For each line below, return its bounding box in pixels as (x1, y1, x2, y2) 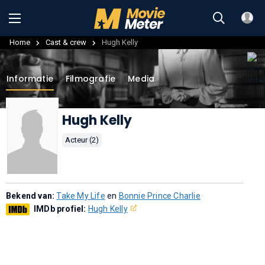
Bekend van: (6, 191, 57, 201)
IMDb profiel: (34, 204, 88, 214)
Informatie (7, 72, 53, 85)
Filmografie (66, 72, 116, 85)
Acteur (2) (65, 135, 99, 144)
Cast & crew (46, 37, 86, 47)
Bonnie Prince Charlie (118, 191, 201, 201)
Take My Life (56, 191, 105, 201)
